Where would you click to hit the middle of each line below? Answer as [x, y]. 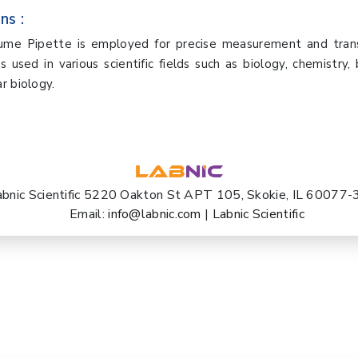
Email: [89, 214]
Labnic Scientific [258, 214]
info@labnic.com [157, 214]
